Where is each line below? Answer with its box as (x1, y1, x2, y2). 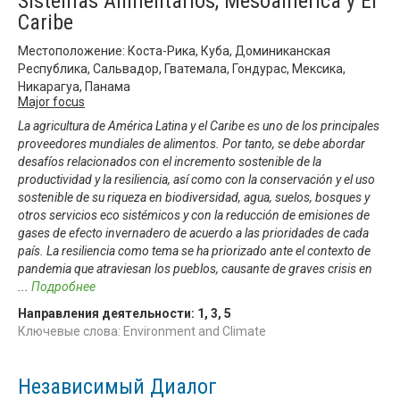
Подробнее (31, 279, 96, 294)
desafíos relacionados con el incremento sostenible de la (18, 154, 321, 169)
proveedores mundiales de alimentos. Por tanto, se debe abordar (18, 136, 365, 151)
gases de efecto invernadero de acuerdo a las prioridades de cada (18, 225, 369, 240)
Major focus (18, 94, 85, 109)
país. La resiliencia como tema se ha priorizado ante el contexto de (18, 243, 371, 258)
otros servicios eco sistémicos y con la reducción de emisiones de (18, 207, 370, 222)
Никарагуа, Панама (18, 79, 130, 94)
